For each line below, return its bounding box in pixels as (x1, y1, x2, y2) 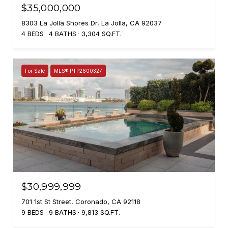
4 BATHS (49, 30, 76, 38)
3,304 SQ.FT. (81, 30, 122, 38)
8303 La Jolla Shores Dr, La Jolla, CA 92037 (21, 19, 162, 27)
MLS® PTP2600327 (54, 68, 102, 74)
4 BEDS (21, 30, 44, 38)
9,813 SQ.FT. (81, 208, 120, 216)
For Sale (25, 68, 45, 74)
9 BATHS (49, 208, 76, 216)
